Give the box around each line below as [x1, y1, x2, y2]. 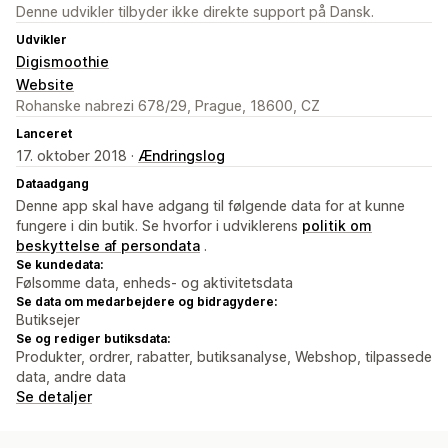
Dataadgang [16, 176, 89, 192]
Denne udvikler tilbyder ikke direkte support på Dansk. [16, 3, 374, 21]
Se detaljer [16, 388, 92, 406]
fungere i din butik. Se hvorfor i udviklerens [16, 217, 302, 235]
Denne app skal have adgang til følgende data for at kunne [16, 197, 405, 215]
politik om [302, 217, 372, 235]
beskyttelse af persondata [16, 237, 200, 255]
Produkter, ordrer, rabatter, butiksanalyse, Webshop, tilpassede [16, 348, 432, 366]
